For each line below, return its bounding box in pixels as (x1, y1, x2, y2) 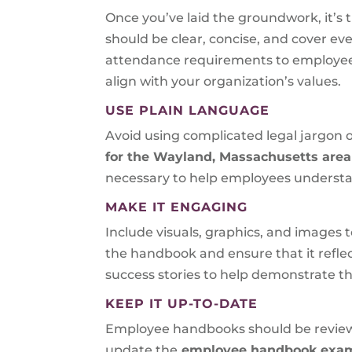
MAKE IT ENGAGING (105, 199, 248, 214)
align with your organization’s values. (105, 73, 342, 89)
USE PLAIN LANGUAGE (105, 102, 270, 118)
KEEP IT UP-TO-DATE (105, 295, 258, 311)
